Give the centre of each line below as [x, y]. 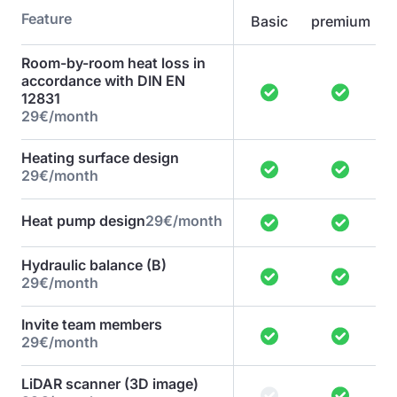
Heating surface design [100, 158]
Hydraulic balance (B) [94, 265]
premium [340, 21]
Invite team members [92, 324]
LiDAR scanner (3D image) [110, 384]
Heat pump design [83, 220]
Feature [47, 19]
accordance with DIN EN [103, 81]
